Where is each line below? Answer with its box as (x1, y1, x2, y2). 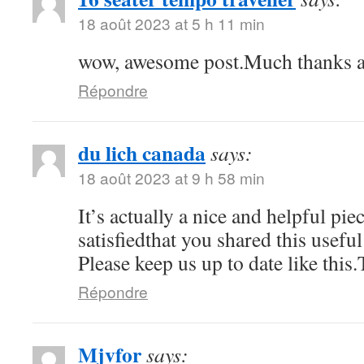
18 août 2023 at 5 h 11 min (78, 12, 265, 34)
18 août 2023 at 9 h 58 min (78, 167, 265, 188)
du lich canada (78, 137, 206, 168)
